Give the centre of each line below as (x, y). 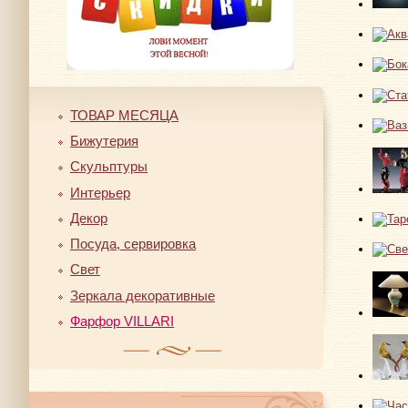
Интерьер (100, 192)
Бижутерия (104, 141)
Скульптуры (109, 167)
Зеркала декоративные (143, 295)
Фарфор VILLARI (122, 321)
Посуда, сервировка (133, 244)
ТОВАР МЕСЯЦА (124, 115)
